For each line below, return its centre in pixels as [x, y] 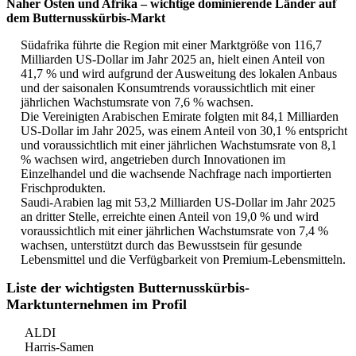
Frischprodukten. [63, 188]
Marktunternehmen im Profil [97, 304]
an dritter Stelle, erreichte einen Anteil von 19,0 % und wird [170, 216]
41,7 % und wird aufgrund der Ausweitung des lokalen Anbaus [179, 73]
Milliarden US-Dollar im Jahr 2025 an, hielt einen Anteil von [173, 59]
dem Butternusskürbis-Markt [86, 17]
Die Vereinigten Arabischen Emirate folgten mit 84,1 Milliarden [180, 116]
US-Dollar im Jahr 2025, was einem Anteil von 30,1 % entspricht [184, 130]
